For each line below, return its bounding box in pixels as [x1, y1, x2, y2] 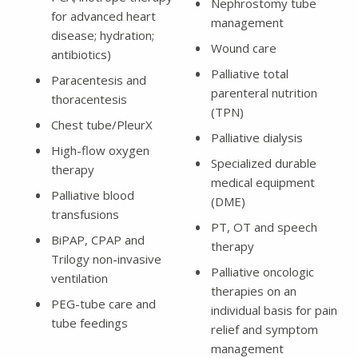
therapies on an [210, 282, 296, 299]
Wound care [210, 39, 276, 56]
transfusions [51, 205, 119, 222]
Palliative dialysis [210, 129, 303, 145]
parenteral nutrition [210, 84, 317, 101]
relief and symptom [210, 320, 318, 337]
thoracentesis [51, 90, 127, 107]
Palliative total [210, 65, 288, 82]
